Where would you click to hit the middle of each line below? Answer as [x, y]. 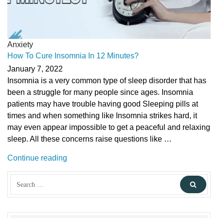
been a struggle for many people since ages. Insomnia [100, 92]
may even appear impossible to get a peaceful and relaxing [109, 127]
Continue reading [37, 158]
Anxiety [20, 44]
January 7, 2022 [35, 69]
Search [23, 180]
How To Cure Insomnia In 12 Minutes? [73, 55]
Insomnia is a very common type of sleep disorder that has [107, 81]
